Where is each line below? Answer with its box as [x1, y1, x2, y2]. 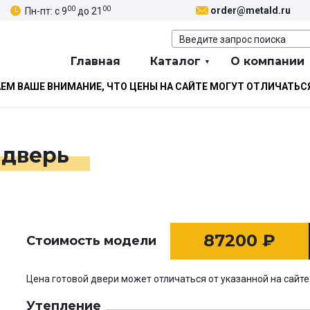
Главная [71, 55, 120, 69]
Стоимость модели [26, 233, 156, 249]
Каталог [150, 55, 201, 69]
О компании [230, 55, 304, 69]
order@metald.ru [210, 5, 291, 17]
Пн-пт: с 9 [25, 5, 67, 17]
